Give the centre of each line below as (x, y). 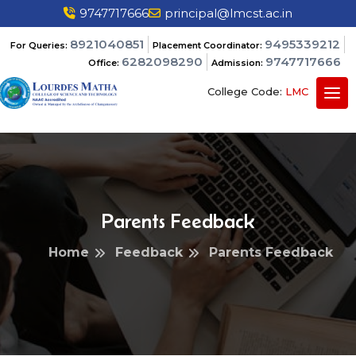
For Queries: (40, 45)
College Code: (246, 91)
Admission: (238, 63)
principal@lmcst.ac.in (228, 13)
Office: (104, 63)
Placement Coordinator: (208, 45)
